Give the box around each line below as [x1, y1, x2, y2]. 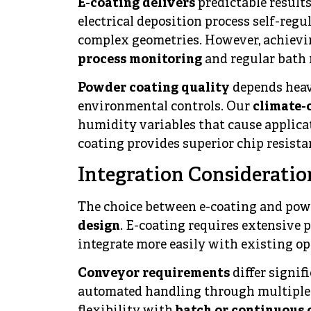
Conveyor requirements [78, 266, 230, 283]
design [78, 218, 120, 235]
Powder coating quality [78, 81, 230, 97]
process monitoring [78, 51, 202, 68]
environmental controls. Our [78, 99, 253, 116]
